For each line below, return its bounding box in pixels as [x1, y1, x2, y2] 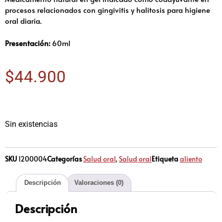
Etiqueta [152, 154, 178, 164]
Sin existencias [5, 119, 57, 129]
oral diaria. [5, 15, 42, 26]
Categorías [47, 154, 82, 164]
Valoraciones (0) [74, 179, 123, 187]
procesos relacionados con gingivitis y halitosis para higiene [5, 4, 210, 15]
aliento [180, 154, 202, 164]
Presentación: [5, 37, 52, 48]
